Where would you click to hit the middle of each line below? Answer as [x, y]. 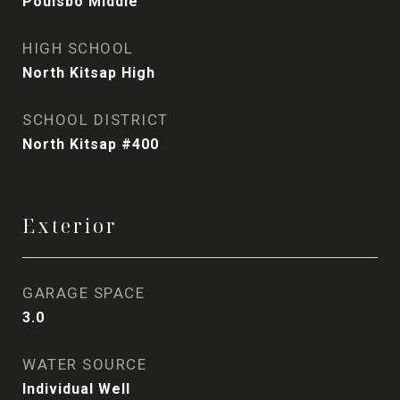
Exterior [70, 226]
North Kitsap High [89, 73]
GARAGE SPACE [83, 293]
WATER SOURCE [84, 364]
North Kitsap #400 [91, 144]
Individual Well [76, 389]
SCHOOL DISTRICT [96, 120]
